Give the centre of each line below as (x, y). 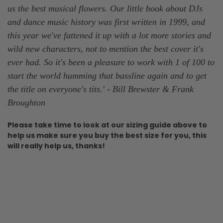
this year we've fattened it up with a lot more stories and (109, 35)
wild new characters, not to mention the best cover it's (106, 49)
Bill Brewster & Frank (153, 89)
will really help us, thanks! (56, 146)
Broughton (26, 102)
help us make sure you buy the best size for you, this (107, 135)
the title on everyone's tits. (55, 89)
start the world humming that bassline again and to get (107, 75)
